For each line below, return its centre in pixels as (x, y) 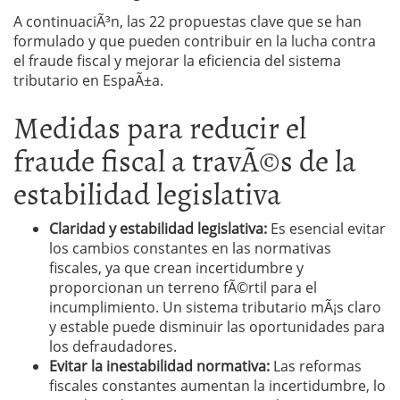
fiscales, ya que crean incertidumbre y (176, 268)
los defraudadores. (113, 346)
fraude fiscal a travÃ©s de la (185, 159)
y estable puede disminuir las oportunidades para (217, 327)
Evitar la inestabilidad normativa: (161, 366)
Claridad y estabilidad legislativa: (160, 229)
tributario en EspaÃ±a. (88, 80)
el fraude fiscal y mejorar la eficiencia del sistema (177, 61)
